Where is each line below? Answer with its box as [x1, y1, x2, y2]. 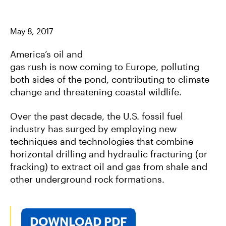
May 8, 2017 [10, 26, 53, 36]
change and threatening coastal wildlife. [10, 86, 182, 98]
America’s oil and [10, 48, 83, 60]
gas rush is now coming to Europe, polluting [10, 61, 199, 73]
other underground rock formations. [10, 173, 164, 185]
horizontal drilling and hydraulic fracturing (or [10, 148, 207, 159]
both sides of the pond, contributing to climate [10, 74, 209, 85]
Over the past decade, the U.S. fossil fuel [10, 110, 183, 122]
